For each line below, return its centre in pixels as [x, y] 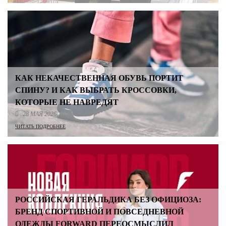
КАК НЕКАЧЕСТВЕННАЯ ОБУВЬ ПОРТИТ [99, 78]
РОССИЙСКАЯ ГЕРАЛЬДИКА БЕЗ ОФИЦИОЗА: [108, 200]
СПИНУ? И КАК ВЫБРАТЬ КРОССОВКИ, [96, 90]
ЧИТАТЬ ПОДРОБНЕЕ [40, 126]
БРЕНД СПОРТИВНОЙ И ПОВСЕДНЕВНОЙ [99, 212]
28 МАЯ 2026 [40, 114]
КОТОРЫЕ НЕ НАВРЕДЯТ [67, 102]
